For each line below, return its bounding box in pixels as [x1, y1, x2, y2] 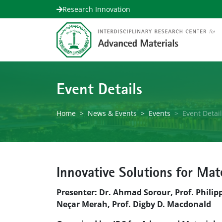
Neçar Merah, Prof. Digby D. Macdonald [56, 198, 211, 210]
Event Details [56, 82, 142, 99]
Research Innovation [62, 4, 130, 14]
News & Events [88, 108, 137, 118]
